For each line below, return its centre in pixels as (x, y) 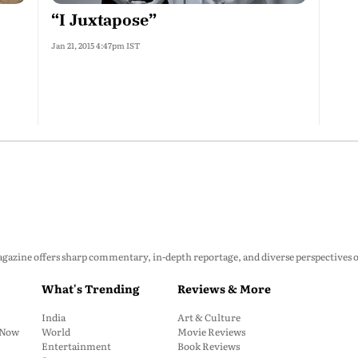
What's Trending (90, 288)
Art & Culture (209, 317)
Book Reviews (209, 346)
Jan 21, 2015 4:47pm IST (95, 45)
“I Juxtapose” (104, 20)
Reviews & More (224, 288)
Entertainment (76, 346)
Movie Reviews (211, 332)
